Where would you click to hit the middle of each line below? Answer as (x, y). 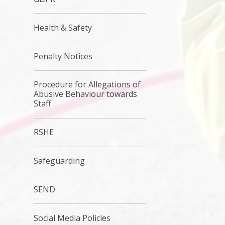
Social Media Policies (72, 218)
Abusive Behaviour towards (86, 94)
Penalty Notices (63, 56)
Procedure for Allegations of (87, 85)
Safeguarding (60, 161)
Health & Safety (63, 27)
